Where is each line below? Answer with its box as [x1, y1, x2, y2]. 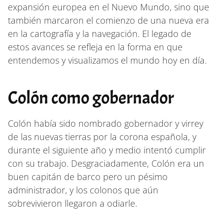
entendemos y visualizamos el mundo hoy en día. [8, 54, 207, 66]
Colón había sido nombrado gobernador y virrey [8, 117, 203, 129]
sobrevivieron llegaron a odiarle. [8, 197, 137, 209]
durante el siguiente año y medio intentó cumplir [8, 144, 206, 156]
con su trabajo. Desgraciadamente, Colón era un [8, 157, 204, 169]
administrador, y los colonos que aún [8, 184, 158, 196]
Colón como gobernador [8, 86, 174, 109]
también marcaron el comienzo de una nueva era [8, 14, 209, 26]
